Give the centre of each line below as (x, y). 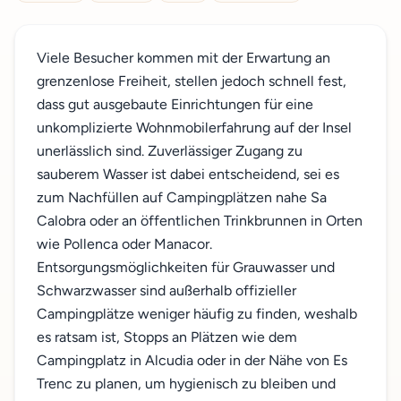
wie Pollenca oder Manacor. (124, 244)
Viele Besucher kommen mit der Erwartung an (183, 58)
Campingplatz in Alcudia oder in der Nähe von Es (192, 360)
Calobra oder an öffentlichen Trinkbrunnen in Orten (200, 221)
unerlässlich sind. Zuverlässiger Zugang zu (170, 151)
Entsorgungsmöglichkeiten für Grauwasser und (186, 267)
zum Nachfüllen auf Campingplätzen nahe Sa (182, 197)
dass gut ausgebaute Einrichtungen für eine (175, 104)
